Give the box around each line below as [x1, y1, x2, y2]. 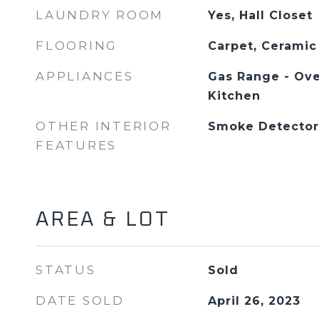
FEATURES [36, 138, 117, 152]
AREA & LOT [36, 209, 170, 230]
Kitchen [207, 89, 261, 103]
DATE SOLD [36, 293, 125, 308]
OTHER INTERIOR [36, 119, 172, 133]
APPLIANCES [36, 69, 134, 83]
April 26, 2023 [207, 294, 300, 308]
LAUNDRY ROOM [36, 8, 164, 22]
